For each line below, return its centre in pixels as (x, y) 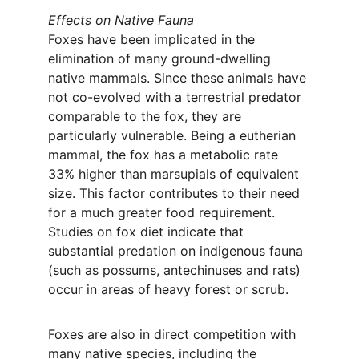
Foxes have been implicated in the (153, 39)
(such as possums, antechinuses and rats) (176, 270)
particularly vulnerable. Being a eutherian (174, 135)
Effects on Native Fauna (121, 20)
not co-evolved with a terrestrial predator (177, 97)
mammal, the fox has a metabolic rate (165, 155)
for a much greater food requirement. (163, 212)
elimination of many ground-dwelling (161, 58)
